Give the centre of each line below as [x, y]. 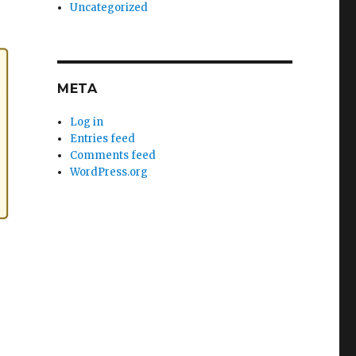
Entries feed [103, 139]
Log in [87, 122]
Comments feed [113, 155]
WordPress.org [109, 172]
